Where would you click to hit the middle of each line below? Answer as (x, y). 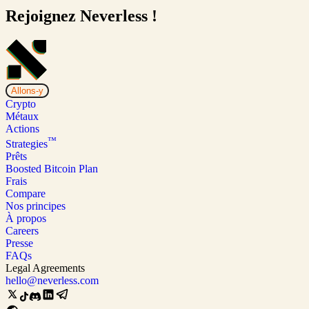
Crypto (21, 104)
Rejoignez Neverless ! (81, 16)
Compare (26, 194)
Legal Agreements (45, 268)
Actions (22, 129)
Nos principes (36, 206)
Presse (19, 243)
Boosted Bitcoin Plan (52, 169)
